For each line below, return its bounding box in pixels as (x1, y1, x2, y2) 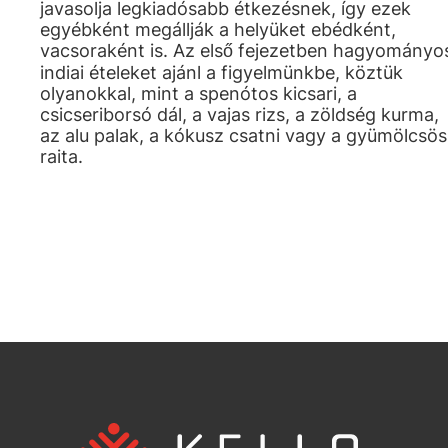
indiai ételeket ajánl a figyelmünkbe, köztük (40, 62, 403, 83)
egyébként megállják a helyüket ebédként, (40, 19, 396, 40)
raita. (40, 146, 83, 167)
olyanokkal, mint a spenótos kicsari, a (40, 83, 357, 104)
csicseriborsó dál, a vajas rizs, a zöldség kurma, (40, 104, 439, 125)
